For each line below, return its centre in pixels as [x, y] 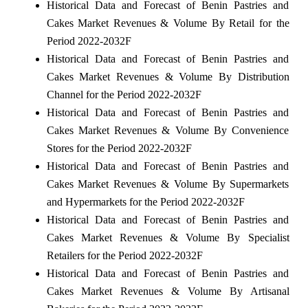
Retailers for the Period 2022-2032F [124, 255]
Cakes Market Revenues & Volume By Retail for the [168, 23]
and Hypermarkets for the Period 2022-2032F [145, 201]
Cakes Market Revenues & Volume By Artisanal [168, 291]
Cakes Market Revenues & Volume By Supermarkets [168, 184]
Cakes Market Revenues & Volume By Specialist [168, 237]
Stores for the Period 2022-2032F [119, 148]
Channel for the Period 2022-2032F [124, 94]
